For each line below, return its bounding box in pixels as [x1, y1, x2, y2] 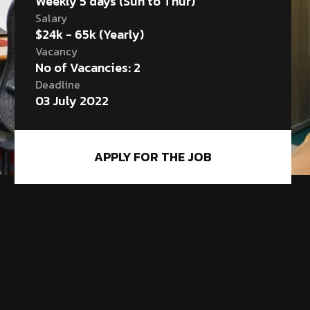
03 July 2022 [35, 91, 109, 110]
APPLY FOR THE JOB [93, 147, 212, 166]
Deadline [35, 75, 80, 93]
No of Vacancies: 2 [35, 57, 140, 77]
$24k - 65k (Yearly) [35, 24, 144, 44]
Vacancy [35, 42, 78, 60]
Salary [35, 9, 68, 26]
